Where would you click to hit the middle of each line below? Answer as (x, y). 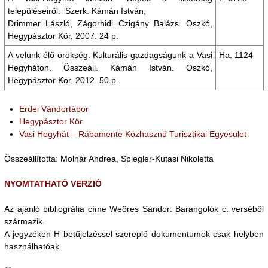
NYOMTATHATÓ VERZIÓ (53, 184)
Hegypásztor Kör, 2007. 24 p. (63, 36)
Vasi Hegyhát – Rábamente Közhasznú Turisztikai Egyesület (133, 134)
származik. (25, 221)
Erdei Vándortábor (54, 109)
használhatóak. (33, 246)
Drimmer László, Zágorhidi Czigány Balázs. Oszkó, (110, 23)
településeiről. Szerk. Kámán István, (77, 11)
